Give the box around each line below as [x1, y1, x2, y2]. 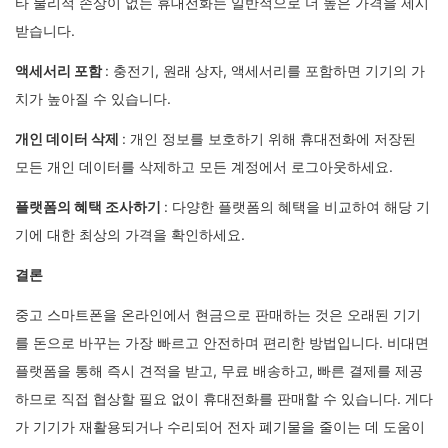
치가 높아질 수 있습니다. [15, 89, 171, 107]
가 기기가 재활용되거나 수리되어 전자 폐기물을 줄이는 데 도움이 [15, 417, 425, 435]
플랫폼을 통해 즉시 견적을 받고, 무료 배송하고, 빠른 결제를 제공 [15, 361, 423, 379]
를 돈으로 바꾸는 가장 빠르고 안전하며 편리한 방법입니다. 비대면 [15, 333, 429, 351]
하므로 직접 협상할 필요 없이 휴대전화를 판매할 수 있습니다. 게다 [15, 389, 433, 407]
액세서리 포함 [15, 61, 105, 79]
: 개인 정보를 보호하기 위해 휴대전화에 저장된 [122, 129, 416, 147]
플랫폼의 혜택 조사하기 [15, 197, 164, 215]
